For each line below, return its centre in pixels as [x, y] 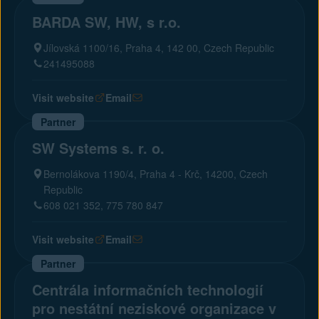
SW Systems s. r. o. [98, 148]
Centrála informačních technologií [148, 289]
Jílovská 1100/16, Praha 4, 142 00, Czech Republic [159, 48]
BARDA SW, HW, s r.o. [106, 22]
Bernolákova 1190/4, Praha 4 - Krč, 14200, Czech [156, 174]
